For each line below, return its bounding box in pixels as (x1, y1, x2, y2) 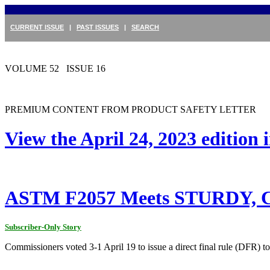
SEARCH (131, 24, 159, 31)
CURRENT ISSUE (10, 24, 64, 31)
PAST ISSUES (77, 24, 119, 31)
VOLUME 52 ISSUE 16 (5, 63, 105, 74)
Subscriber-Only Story (5, 222, 81, 231)
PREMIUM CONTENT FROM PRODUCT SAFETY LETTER (5, 104, 256, 115)
